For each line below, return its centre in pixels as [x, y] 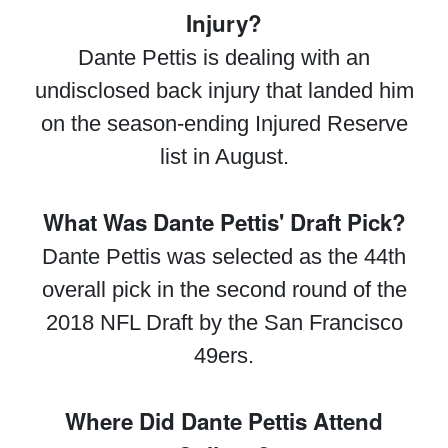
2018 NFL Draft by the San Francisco [224, 322]
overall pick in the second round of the [224, 289]
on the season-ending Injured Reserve [224, 123]
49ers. [224, 355]
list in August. [224, 156]
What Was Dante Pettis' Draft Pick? [224, 222]
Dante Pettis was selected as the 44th [224, 256]
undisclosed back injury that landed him [224, 90]
